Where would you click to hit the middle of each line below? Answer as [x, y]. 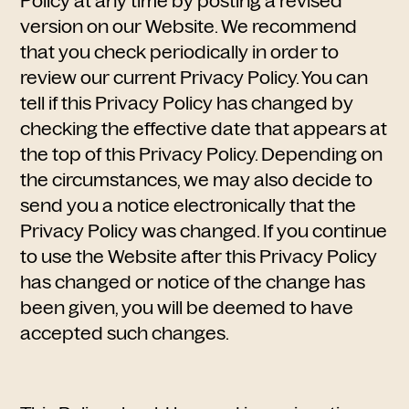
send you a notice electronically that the [189, 205]
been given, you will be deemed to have [187, 308]
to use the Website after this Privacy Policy [199, 257]
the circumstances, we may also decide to [197, 180]
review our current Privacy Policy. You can [194, 78]
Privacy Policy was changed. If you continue [204, 231]
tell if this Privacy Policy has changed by [187, 103]
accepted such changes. [125, 333]
